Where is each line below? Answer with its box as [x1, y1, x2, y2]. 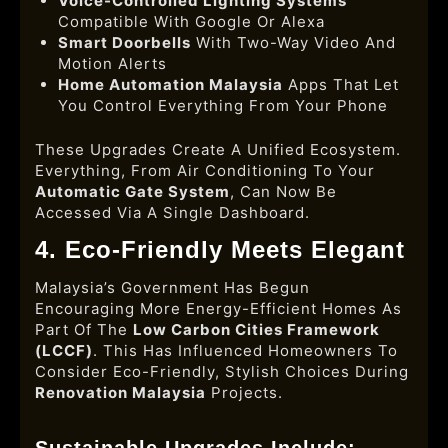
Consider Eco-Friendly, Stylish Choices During [35, 361, 409, 381]
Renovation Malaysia [35, 382, 206, 402]
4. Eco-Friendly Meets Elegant [35, 235, 405, 263]
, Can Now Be [230, 181, 337, 201]
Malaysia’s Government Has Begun [35, 277, 310, 297]
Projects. [206, 382, 283, 402]
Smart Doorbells [57, 33, 191, 52]
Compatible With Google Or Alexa [57, 12, 325, 31]
